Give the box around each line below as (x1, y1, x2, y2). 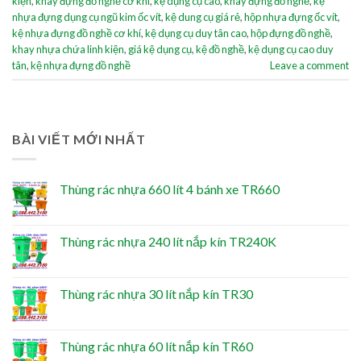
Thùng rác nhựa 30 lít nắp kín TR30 (60, 285, 253, 301)
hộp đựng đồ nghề (251, 26, 330, 39)
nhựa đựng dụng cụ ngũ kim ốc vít (12, 10, 161, 23)
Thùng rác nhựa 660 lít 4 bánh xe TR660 (60, 180, 280, 197)
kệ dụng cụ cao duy (248, 42, 334, 56)
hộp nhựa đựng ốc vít (244, 10, 338, 23)
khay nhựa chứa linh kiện (12, 42, 124, 56)
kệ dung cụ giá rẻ (165, 10, 240, 23)
